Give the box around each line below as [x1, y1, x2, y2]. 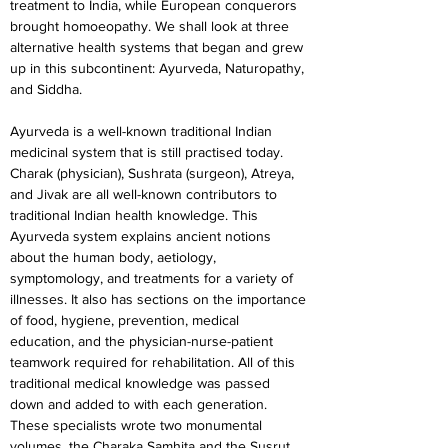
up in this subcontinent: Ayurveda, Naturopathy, [10, 60, 308, 76]
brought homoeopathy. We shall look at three [10, 18, 293, 34]
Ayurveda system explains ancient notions [10, 228, 275, 244]
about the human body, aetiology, [10, 249, 220, 265]
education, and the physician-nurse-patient [10, 333, 277, 349]
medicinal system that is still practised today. [10, 144, 287, 160]
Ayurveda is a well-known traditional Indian [10, 123, 276, 139]
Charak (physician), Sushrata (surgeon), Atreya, [10, 165, 298, 181]
